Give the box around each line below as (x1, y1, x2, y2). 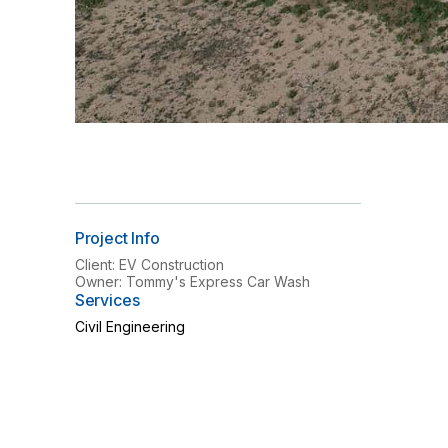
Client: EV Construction (74, 256, 224, 274)
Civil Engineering (74, 318, 185, 336)
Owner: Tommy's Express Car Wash (74, 273, 310, 291)
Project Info (74, 228, 160, 249)
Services (74, 290, 140, 311)
